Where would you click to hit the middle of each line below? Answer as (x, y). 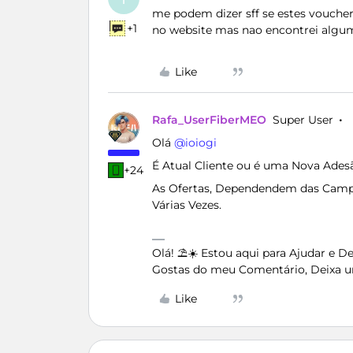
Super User (303, 120)
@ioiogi (195, 143)
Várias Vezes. (187, 205)
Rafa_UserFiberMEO (209, 120)
